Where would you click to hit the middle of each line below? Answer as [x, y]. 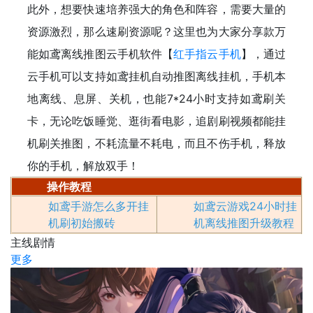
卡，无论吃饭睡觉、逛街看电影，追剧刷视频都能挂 [156, 121]
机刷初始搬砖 [81, 223]
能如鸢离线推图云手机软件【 [101, 54]
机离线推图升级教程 [243, 223]
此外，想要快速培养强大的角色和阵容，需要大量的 [156, 9]
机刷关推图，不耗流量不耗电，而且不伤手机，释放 [156, 143]
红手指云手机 [207, 54]
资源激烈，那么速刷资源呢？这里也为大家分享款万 [156, 31]
